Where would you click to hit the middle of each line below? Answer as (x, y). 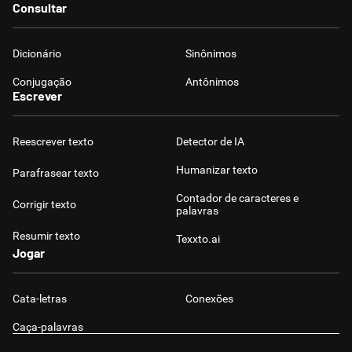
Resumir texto (46, 236)
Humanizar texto (217, 170)
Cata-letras (40, 299)
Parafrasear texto (56, 173)
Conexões (209, 299)
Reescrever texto (53, 141)
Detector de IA (210, 141)
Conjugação (42, 82)
